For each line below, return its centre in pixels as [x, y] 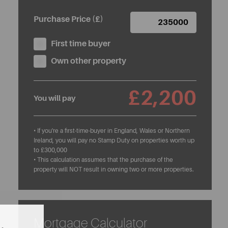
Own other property [89, 61]
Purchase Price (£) [68, 19]
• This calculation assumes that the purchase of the [103, 160]
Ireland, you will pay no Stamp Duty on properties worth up [114, 140]
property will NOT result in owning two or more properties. [114, 169]
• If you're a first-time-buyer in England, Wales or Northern [112, 131]
